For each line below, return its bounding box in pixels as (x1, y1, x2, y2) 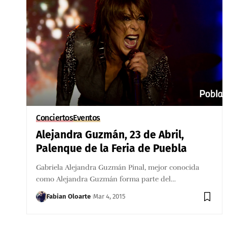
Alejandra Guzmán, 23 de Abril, (36, 128, 184, 141)
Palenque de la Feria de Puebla (36, 141, 187, 155)
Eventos (73, 112, 100, 123)
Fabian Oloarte (47, 192, 91, 200)
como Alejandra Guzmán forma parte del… (36, 174, 176, 183)
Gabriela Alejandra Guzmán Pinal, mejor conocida (36, 163, 200, 172)
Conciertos (36, 112, 73, 123)
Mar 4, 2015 (93, 192, 126, 200)
